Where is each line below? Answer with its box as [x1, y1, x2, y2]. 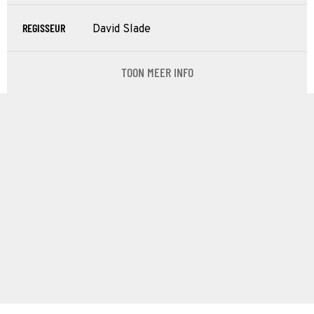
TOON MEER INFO [121, 64, 193, 80]
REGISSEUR [22, 20, 65, 34]
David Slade [93, 22, 151, 36]
